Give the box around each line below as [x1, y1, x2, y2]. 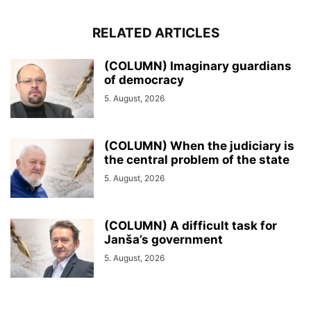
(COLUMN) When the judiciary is [104, 139, 294, 153]
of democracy [104, 73, 184, 87]
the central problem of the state [104, 153, 289, 167]
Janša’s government [104, 233, 223, 247]
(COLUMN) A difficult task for [104, 219, 277, 233]
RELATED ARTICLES [92, 25, 219, 42]
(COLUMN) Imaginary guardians [104, 59, 292, 74]
